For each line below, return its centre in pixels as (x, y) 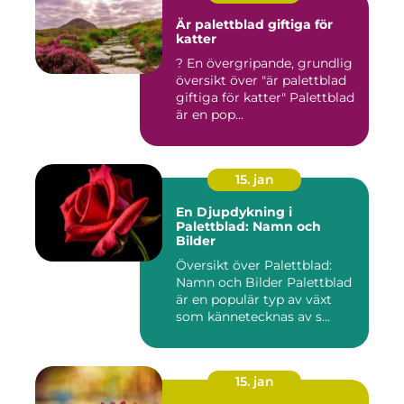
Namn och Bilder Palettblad (264, 283)
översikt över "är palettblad (261, 81)
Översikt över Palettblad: (254, 266)
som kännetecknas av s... (253, 317)
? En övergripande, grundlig (181, 64)
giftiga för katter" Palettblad (233, 98)
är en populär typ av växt (254, 300)
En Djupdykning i (234, 212)
